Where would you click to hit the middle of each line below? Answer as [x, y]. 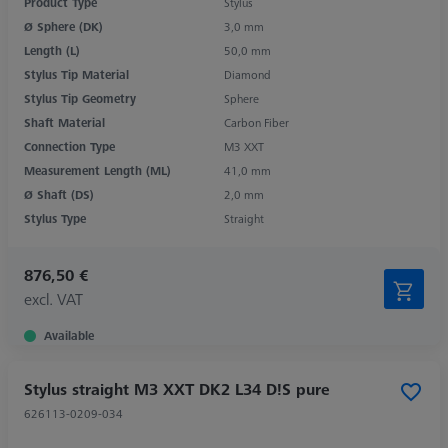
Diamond [247, 74]
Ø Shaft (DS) [59, 194]
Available [69, 335]
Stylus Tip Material [76, 74]
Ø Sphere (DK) [63, 26]
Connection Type [69, 146]
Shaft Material [64, 122]
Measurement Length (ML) [97, 170]
